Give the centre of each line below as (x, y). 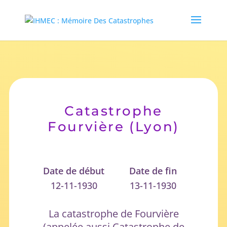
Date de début (74, 171)
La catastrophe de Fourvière (113, 213)
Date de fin (153, 171)
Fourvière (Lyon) (113, 126)
